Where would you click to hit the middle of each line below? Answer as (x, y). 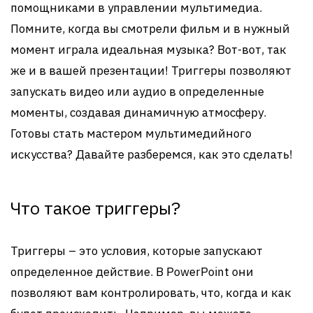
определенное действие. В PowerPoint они (132, 272)
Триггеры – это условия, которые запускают (137, 251)
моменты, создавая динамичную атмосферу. (138, 112)
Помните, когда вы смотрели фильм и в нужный (150, 29)
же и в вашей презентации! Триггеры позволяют (151, 71)
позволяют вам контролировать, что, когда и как (151, 293)
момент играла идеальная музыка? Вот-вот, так (148, 50)
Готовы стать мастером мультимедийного (131, 133)
